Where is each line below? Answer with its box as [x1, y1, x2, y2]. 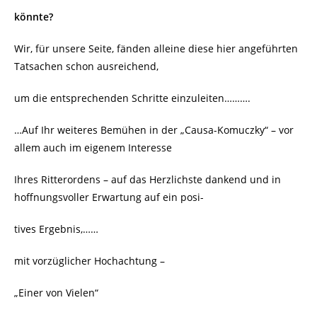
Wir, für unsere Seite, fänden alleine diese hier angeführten [14, 42, 298, 55]
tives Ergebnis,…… [14, 222, 98, 236]
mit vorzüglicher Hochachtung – [14, 254, 165, 267]
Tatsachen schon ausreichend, [14, 59, 158, 73]
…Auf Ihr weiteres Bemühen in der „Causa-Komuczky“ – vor [14, 123, 294, 137]
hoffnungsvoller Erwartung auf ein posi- [14, 190, 204, 204]
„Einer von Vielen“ [14, 286, 98, 299]
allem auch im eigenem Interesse [14, 141, 172, 154]
